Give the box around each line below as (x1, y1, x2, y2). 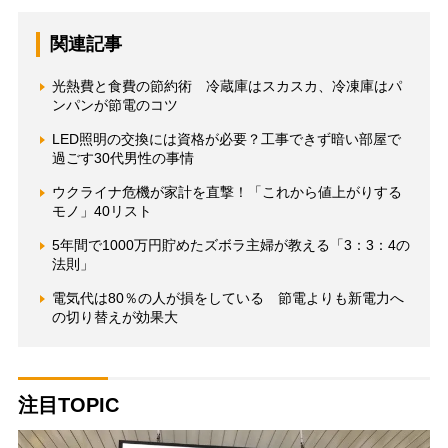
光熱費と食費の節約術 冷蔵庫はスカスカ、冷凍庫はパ (51, 78, 402, 95)
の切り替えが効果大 (51, 309, 178, 326)
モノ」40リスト (51, 203, 152, 220)
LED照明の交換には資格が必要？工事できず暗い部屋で (51, 131, 401, 148)
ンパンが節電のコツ (51, 97, 178, 114)
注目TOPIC (17, 394, 119, 417)
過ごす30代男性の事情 (51, 150, 194, 167)
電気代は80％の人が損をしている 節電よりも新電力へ (51, 290, 404, 307)
